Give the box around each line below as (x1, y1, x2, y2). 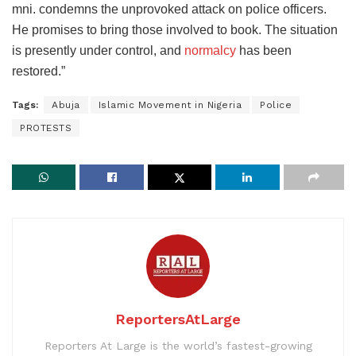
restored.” (12, 64, 65, 79)
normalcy (184, 44, 236, 58)
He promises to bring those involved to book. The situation (12, 23, 338, 37)
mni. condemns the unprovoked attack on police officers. (12, 2, 327, 17)
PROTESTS (20, 122, 72, 134)
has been (236, 44, 292, 58)
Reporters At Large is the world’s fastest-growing (44, 339, 312, 353)
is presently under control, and (12, 44, 184, 58)
